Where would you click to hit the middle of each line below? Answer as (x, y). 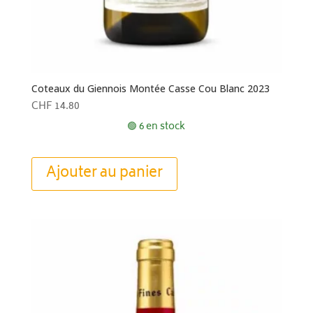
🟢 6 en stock (156, 127)
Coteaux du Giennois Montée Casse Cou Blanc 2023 (150, 88)
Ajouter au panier (104, 173)
